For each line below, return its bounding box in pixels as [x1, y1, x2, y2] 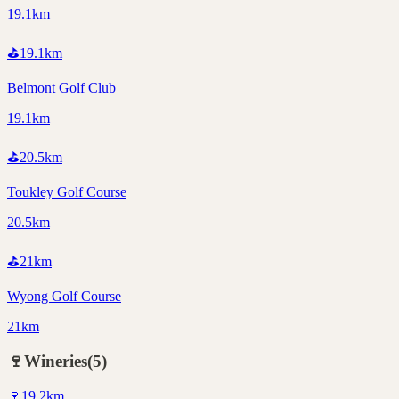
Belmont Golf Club [7, 80, 116, 96]
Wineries [24, 352, 87, 370]
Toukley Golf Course [7, 184, 126, 200]
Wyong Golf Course [7, 289, 121, 305]
